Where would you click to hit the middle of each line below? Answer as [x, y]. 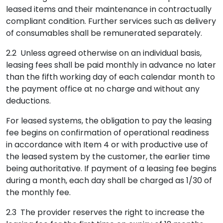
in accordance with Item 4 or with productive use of [107, 145]
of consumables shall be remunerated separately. [104, 33]
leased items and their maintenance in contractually [109, 9]
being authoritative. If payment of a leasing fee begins [111, 168]
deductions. [28, 101]
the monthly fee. [38, 192]
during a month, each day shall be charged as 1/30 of [109, 180]
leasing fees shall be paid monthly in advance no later [111, 65]
